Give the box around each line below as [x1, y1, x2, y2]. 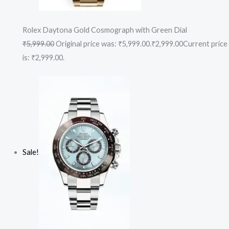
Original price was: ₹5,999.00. [54, 39, 151, 48]
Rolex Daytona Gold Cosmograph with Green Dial [22, 25, 187, 34]
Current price [182, 39, 227, 48]
